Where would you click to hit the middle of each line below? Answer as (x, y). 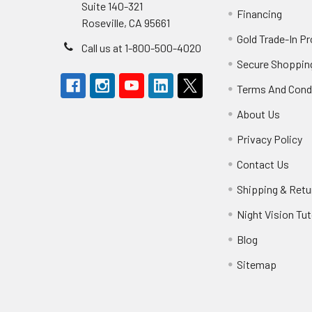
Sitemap (257, 264)
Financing (260, 14)
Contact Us (263, 164)
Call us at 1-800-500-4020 (141, 48)
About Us (259, 114)
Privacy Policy (270, 139)
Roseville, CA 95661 (126, 23)
